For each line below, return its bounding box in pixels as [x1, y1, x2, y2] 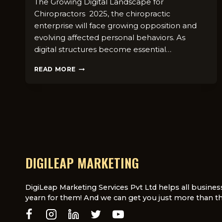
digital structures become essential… [34, 45, 171, 55]
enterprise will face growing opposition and [34, 21, 197, 31]
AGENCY [76, 120, 105, 128]
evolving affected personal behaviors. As [34, 33, 185, 43]
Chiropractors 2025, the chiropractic [34, 9, 170, 19]
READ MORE [34, 65, 76, 73]
